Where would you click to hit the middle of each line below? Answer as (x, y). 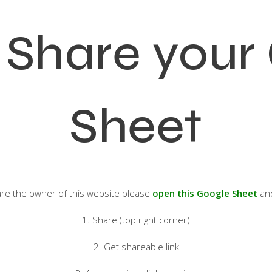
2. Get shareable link (136, 246)
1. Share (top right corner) (136, 220)
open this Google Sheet (205, 193)
